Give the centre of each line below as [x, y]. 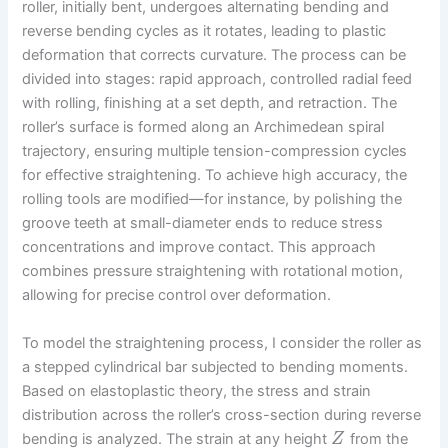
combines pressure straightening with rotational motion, [213, 271]
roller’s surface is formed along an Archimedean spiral [203, 127]
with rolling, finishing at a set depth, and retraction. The [210, 103]
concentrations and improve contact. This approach [199, 247]
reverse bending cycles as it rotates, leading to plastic [204, 31]
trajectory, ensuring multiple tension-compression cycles [215, 151]
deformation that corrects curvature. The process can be [214, 55]
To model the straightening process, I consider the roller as [222, 342]
